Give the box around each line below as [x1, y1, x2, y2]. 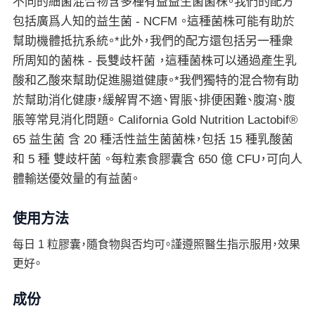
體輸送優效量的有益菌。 [12, 172, 139, 186]
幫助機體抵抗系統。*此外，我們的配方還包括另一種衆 [12, 34, 293, 48]
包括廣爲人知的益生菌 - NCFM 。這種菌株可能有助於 [12, 15, 295, 28]
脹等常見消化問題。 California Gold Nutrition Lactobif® [12, 113, 298, 127]
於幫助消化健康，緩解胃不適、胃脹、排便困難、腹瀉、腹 [12, 94, 295, 107]
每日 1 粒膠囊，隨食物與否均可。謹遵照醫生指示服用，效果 [12, 238, 300, 250]
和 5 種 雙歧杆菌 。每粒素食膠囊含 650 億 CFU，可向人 [12, 153, 302, 166]
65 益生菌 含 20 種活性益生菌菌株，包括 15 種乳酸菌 [12, 133, 293, 146]
